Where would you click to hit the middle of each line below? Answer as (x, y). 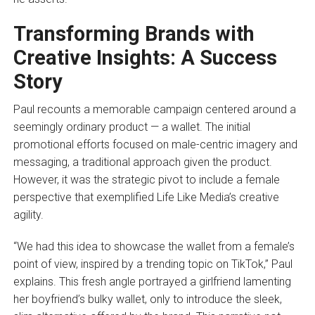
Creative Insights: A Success (145, 58)
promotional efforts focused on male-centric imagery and (155, 145)
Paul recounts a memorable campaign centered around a (154, 110)
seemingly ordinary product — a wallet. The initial (131, 127)
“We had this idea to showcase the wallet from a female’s (154, 247)
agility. (28, 215)
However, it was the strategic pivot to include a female (146, 180)
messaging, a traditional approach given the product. (142, 162)
